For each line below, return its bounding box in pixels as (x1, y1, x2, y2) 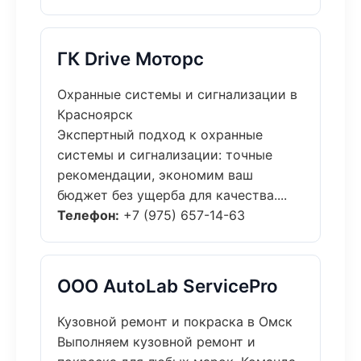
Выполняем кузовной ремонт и (57, 334, 255, 350)
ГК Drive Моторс (57, 48, 204, 69)
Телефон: (57, 207, 119, 223)
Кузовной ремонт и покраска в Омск (57, 313, 293, 330)
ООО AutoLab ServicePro (57, 275, 278, 297)
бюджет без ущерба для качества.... (57, 187, 287, 203)
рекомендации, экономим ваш (57, 167, 253, 183)
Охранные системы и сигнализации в (57, 86, 297, 102)
